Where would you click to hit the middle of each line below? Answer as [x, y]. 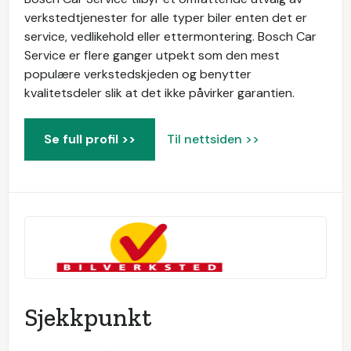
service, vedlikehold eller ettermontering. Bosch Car [170, 36]
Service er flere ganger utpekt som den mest [152, 55]
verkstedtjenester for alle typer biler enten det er [166, 18]
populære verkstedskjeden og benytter [138, 74]
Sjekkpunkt [88, 317]
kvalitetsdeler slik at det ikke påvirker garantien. [159, 93]
